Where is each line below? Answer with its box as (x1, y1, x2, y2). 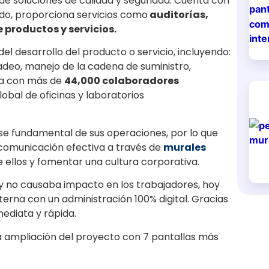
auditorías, (148, 8, 208, 22)
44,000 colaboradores (64, 74, 179, 88)
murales (163, 140, 206, 154)
